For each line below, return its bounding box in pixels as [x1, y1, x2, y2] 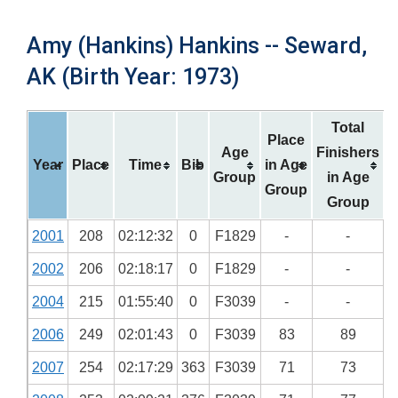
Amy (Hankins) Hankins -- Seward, [27, 33, 367, 59]
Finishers [316, 145, 379, 160]
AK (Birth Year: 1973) [27, 64, 239, 90]
